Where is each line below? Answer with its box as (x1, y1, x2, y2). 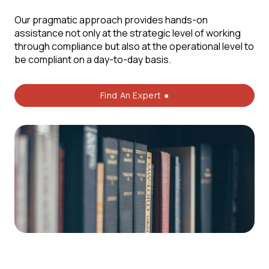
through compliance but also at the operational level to (14, 40, 254, 53)
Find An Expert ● (100, 89, 169, 101)
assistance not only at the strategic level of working (14, 26, 241, 40)
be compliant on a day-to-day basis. (14, 53, 171, 66)
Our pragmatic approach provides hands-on (14, 13, 208, 26)
